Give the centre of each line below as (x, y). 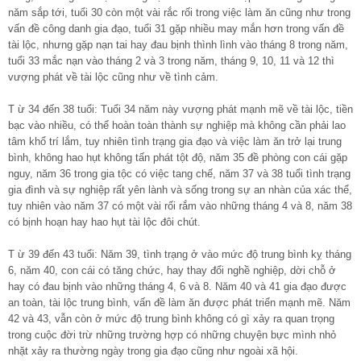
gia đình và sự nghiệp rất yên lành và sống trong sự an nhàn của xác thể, (180, 189)
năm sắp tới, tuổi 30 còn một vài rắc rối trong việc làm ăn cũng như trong (179, 12)
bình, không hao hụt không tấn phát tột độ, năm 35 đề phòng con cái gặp (178, 157)
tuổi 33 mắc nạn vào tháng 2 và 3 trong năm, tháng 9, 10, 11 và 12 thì (171, 60)
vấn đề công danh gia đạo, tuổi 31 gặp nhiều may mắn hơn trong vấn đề (176, 28)
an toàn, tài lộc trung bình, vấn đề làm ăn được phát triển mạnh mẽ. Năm (179, 302)
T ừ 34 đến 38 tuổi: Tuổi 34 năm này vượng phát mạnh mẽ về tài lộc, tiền (180, 109)
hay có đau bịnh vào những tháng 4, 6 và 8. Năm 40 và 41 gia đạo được (177, 286)
